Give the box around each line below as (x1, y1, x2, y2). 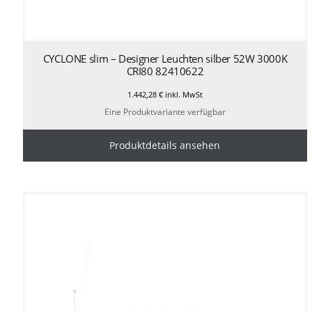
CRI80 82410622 (126, 64, 204, 79)
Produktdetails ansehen (109, 139, 221, 153)
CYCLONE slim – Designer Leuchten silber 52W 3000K (42, 52, 288, 66)
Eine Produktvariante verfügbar (104, 106, 226, 118)
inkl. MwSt (162, 89, 203, 100)
